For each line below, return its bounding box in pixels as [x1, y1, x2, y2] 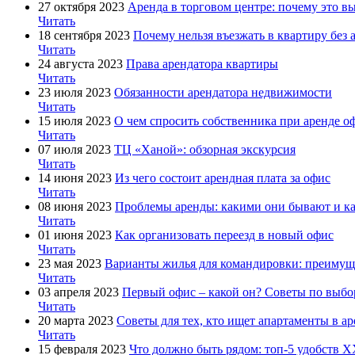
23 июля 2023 [38, 85, 111, 99]
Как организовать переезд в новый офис [115, 227, 334, 242]
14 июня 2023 [38, 170, 112, 185]
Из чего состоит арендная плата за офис [115, 170, 330, 185]
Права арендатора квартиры [126, 56, 278, 71]
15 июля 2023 [38, 113, 111, 128]
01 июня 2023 [38, 227, 112, 242]
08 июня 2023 [38, 199, 112, 213]
